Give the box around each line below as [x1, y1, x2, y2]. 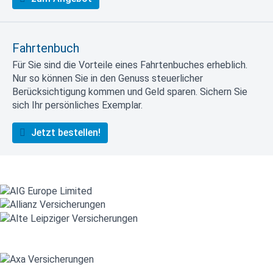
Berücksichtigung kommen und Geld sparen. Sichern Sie [12, 85, 247, 97]
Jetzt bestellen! [29, 126, 101, 138]
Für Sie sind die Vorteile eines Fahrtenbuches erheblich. [12, 58, 247, 71]
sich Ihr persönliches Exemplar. [12, 99, 143, 111]
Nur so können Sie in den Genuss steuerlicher [12, 72, 203, 84]
